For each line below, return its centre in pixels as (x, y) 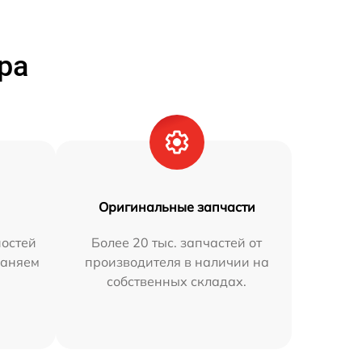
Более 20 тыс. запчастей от (177, 243)
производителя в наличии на (177, 262)
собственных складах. (177, 282)
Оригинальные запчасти (177, 207)
